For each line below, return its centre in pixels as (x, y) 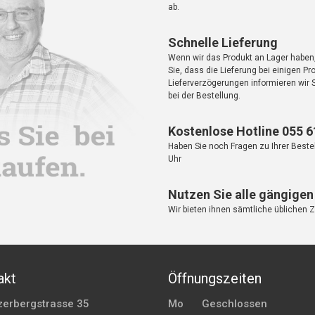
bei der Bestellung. (204, 96)
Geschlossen (234, 304)
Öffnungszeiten (215, 279)
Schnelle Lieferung (223, 43)
